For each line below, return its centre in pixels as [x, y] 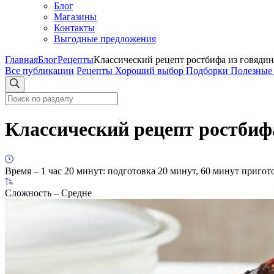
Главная [21, 60]
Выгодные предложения [105, 39]
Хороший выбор [150, 71]
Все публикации [39, 71]
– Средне [72, 193]
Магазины [75, 17]
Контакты [74, 28]
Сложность [28, 193]
